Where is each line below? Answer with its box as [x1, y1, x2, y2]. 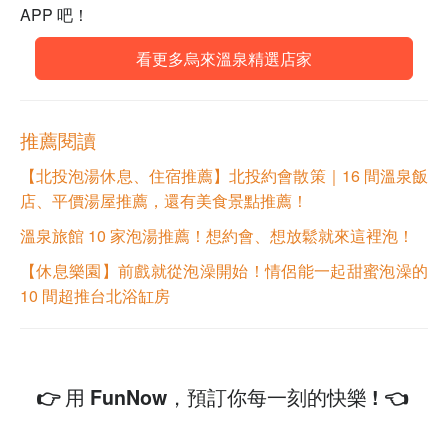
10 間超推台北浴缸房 [20, 284, 170, 308]
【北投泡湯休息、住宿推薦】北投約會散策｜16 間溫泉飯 [20, 164, 428, 188]
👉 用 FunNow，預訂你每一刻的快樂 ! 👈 [35, 383, 408, 412]
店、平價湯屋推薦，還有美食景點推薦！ [20, 189, 308, 213]
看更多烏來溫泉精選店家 [136, 47, 312, 71]
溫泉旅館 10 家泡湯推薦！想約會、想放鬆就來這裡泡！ [20, 224, 414, 248]
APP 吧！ [20, 3, 89, 27]
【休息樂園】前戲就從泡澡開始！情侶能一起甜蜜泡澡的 [20, 259, 428, 283]
